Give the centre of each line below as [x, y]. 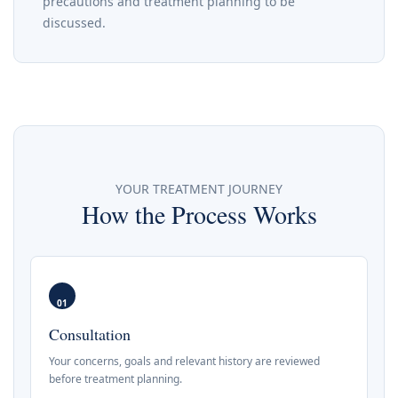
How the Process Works [199, 214]
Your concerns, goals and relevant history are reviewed [184, 361]
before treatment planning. [115, 378]
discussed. [74, 22]
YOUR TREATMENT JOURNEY [199, 188]
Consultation [90, 334]
